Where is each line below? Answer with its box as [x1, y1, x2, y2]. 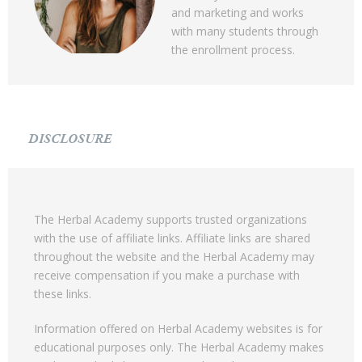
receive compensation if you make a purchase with [34, 267, 300, 283]
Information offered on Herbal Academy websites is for [34, 320, 322, 336]
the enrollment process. [171, 41, 295, 57]
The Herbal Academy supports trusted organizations [34, 211, 307, 227]
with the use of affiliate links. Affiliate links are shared [34, 229, 310, 246]
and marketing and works [171, 4, 304, 20]
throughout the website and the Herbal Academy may [34, 248, 314, 264]
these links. [34, 285, 91, 301]
